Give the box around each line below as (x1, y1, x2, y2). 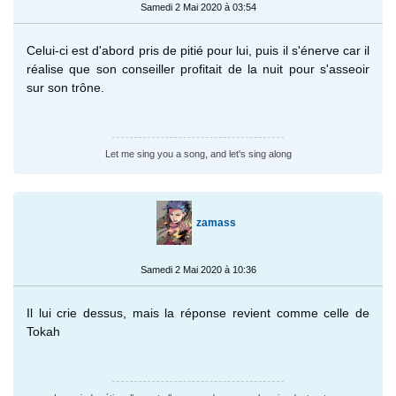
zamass (195, 216, 236, 229)
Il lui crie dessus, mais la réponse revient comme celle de (27, 305, 369, 320)
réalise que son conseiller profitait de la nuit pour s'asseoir (27, 61, 369, 76)
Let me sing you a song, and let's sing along (104, 148, 292, 159)
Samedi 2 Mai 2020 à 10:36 (140, 263, 256, 275)
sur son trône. (27, 80, 104, 95)
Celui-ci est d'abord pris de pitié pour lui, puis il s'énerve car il (27, 42, 369, 57)
